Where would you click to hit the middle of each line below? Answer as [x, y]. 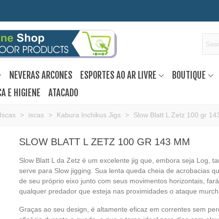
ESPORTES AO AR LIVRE [118, 75]
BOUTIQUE [189, 75]
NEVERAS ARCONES [41, 75]
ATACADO [63, 93]
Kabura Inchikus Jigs [89, 115]
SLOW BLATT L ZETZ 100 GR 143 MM [104, 142]
